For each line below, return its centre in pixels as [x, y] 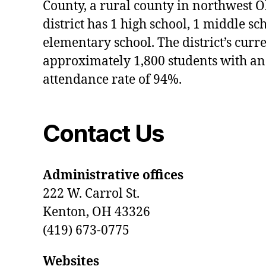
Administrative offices [113, 175]
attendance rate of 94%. [112, 80]
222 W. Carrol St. [91, 194]
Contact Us [103, 133]
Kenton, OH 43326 [96, 212]
